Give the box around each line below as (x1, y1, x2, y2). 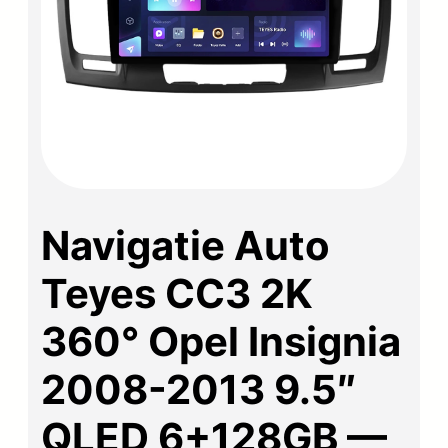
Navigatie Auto (41, 220, 331, 270)
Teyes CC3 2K (41, 268, 314, 318)
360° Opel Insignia (41, 316, 402, 366)
